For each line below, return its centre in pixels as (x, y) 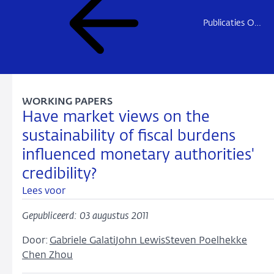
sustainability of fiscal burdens (129, 136)
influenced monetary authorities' (138, 155)
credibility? (59, 174)
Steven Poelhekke (206, 241)
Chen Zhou (47, 256)
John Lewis (140, 241)
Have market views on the (116, 117)
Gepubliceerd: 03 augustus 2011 (85, 217)
